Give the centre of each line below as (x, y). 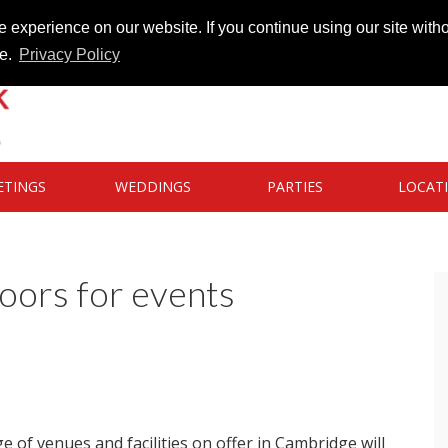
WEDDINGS (152, 186)
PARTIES (295, 186)
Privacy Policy (69, 55)
